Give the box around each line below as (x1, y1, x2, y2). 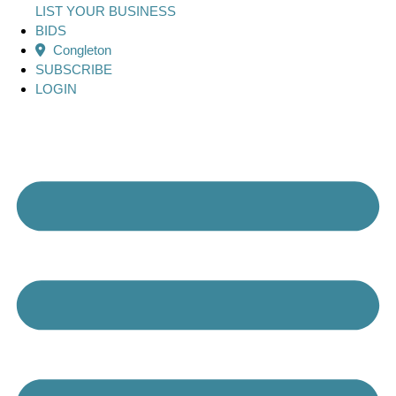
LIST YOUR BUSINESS (35, 4, 176, 19)
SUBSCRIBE (35, 62, 112, 78)
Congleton (49, 42, 111, 58)
